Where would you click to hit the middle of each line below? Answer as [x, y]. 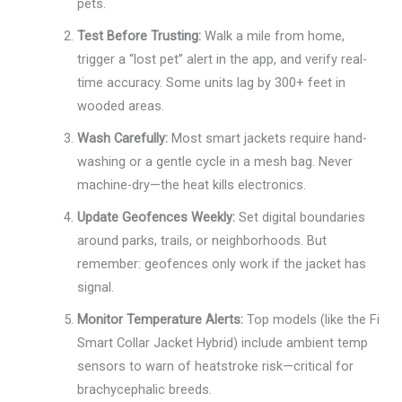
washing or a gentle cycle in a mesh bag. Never [215, 162]
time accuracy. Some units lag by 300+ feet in [212, 83]
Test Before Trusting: [140, 36]
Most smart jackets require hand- [268, 139]
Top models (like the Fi [312, 320]
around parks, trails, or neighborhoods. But [202, 241]
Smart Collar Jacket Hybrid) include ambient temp [223, 343]
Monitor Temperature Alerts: [161, 320]
